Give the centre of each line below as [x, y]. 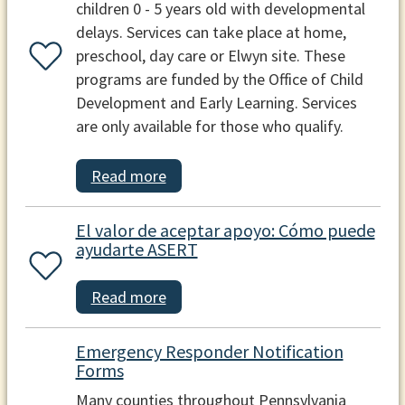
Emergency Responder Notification [209, 351]
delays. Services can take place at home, [211, 32]
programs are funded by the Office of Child [219, 79]
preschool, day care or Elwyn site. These [210, 55]
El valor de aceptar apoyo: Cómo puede [225, 231]
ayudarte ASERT [137, 250]
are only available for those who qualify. [209, 126]
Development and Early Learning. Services [216, 102]
